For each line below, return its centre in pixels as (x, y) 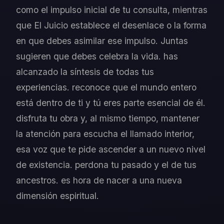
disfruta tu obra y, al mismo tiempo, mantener (108, 118)
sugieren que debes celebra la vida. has (97, 56)
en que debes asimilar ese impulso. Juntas (102, 41)
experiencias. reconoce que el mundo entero (106, 87)
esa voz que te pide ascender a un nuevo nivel (111, 149)
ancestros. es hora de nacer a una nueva (99, 180)
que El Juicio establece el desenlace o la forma (111, 25)
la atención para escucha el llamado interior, (105, 134)
